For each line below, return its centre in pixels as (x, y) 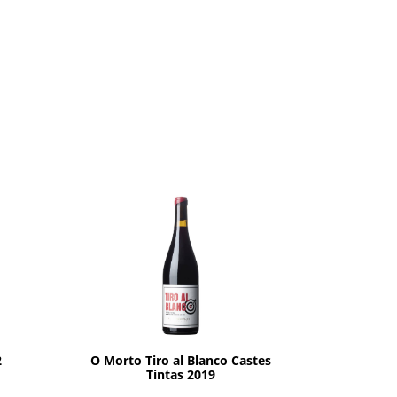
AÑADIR (180, 327)
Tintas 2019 (180, 374)
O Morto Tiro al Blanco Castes (180, 360)
